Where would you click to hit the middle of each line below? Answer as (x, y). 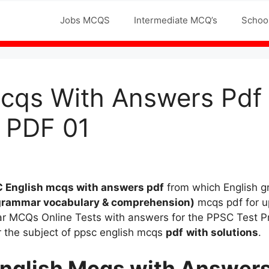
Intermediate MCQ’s (176, 20)
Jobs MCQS (85, 20)
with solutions (222, 233)
